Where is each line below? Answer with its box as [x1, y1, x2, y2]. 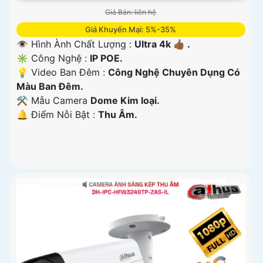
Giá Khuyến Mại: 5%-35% [85, 25, 177, 35]
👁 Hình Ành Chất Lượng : [16, 38, 134, 50]
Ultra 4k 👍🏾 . [134, 38, 190, 50]
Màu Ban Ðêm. [16, 80, 83, 93]
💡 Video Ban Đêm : [16, 66, 108, 79]
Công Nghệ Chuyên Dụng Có [108, 66, 240, 79]
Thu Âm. [98, 109, 137, 121]
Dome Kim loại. [90, 95, 160, 107]
